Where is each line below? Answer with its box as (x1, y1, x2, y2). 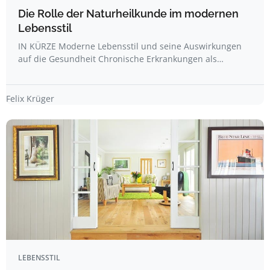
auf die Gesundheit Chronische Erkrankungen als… (18, 53, 224, 64)
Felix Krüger (6, 93, 54, 104)
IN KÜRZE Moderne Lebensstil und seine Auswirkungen (18, 40, 242, 52)
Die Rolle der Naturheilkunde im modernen (18, 7, 239, 20)
